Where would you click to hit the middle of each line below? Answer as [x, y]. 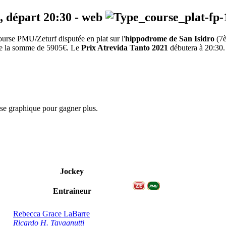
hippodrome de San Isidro [170, 39]
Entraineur [72, 191]
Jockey [72, 172]
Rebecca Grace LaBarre [51, 214]
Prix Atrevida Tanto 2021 [125, 48]
